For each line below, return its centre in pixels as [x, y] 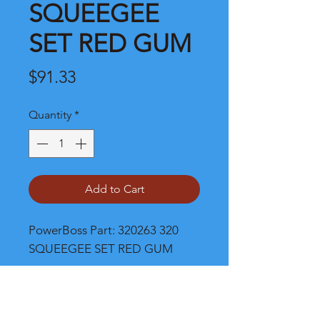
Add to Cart [114, 189]
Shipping [52, 295]
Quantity [50, 115]
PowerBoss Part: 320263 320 [104, 230]
